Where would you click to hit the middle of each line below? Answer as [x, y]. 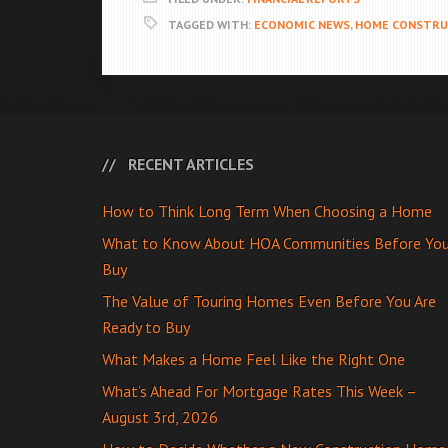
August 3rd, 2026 [160, 417]
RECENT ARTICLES [191, 164]
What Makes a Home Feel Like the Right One [253, 359]
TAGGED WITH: [211, 24]
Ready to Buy [146, 327]
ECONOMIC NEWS [302, 24]
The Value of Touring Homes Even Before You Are [269, 301]
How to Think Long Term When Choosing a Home [267, 211]
